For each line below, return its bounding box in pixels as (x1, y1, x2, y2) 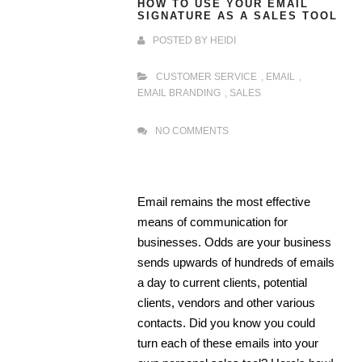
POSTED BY (153, 35, 210, 47)
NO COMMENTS (155, 125, 229, 137)
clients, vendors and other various (137, 296, 315, 310)
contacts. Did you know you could (137, 316, 315, 330)
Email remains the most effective (137, 195, 310, 209)
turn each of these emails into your (137, 336, 318, 351)
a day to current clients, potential (137, 276, 307, 290)
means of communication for (137, 215, 288, 229)
